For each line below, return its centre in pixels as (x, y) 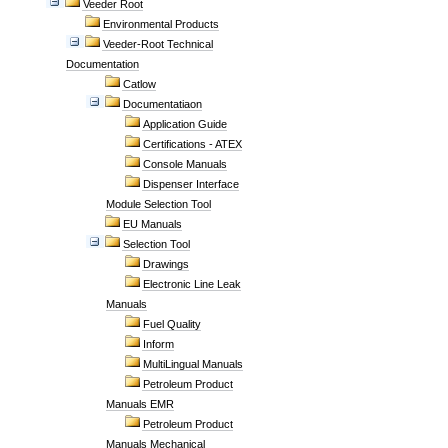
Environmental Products (161, 24)
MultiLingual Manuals (193, 364)
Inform (158, 344)
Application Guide (185, 124)
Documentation (102, 64)
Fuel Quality (172, 324)
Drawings (166, 264)
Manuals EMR (140, 404)
